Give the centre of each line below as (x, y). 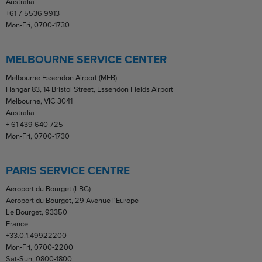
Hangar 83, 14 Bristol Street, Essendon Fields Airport (89, 89)
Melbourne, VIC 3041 (39, 101)
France (17, 223)
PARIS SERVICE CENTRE (68, 170)
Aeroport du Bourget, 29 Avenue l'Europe (72, 200)
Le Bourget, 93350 (37, 212)
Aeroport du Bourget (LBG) (48, 188)
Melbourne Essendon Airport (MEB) (61, 77)
